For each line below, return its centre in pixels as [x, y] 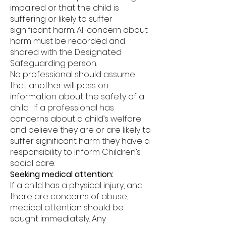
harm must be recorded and [68, 41]
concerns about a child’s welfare [76, 119]
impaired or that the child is [65, 8]
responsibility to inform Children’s [75, 152]
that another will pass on [59, 86]
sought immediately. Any [58, 219]
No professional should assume [73, 74]
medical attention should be [67, 208]
